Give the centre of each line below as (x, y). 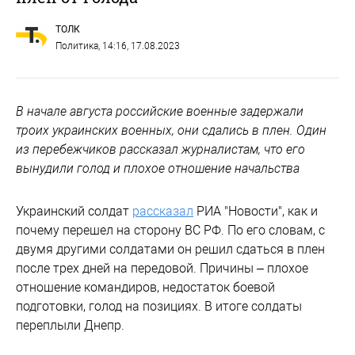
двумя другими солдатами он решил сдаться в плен (170, 249)
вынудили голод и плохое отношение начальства (158, 168)
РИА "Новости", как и (256, 211)
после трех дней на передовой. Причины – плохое (162, 268)
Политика (77, 46)
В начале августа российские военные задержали (160, 111)
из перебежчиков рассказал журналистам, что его (160, 149)
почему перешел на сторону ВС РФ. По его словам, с (170, 230)
